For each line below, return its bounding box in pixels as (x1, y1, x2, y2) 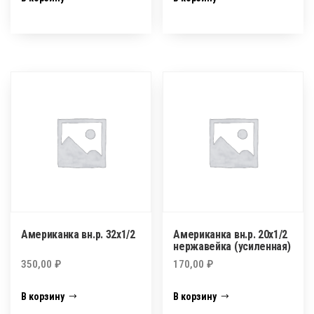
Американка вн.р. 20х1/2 (173, 227, 288, 241)
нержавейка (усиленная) (173, 239, 291, 253)
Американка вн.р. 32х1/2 (21, 227, 135, 241)
